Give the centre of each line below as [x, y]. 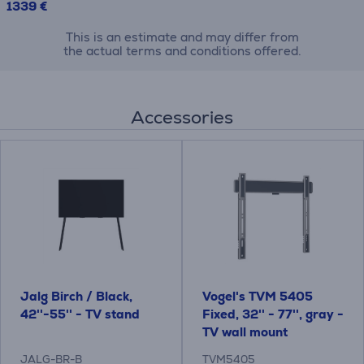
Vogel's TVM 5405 [258, 296]
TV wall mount [245, 332]
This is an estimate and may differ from [182, 37]
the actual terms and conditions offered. [182, 51]
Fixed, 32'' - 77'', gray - [273, 314]
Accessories [182, 117]
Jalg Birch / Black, [76, 296]
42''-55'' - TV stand [80, 314]
